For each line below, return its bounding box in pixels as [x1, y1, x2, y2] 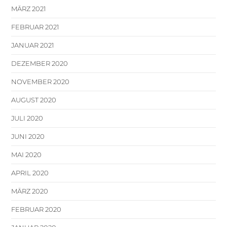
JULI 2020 [11, 113, 44, 122]
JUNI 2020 [11, 132, 45, 140]
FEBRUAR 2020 [11, 205, 62, 213]
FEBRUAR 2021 [11, 22, 60, 31]
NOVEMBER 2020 [11, 77, 70, 86]
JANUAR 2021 [11, 41, 55, 49]
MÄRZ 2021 [11, 4, 47, 13]
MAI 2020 [11, 150, 42, 159]
